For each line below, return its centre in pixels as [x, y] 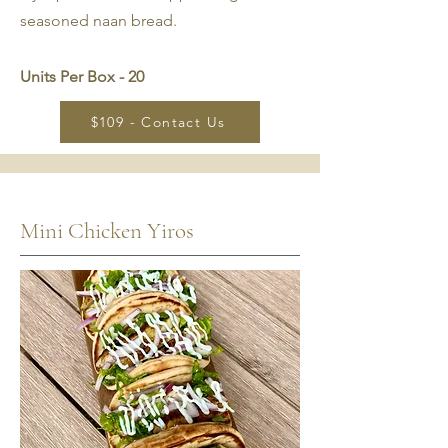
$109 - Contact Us [158, 122]
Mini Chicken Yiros [107, 231]
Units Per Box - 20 [82, 76]
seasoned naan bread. [100, 20]
